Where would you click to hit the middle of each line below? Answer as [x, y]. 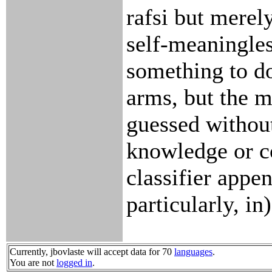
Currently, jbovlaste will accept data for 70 [92, 252]
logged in [74, 263]
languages [193, 252]
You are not [33, 263]
